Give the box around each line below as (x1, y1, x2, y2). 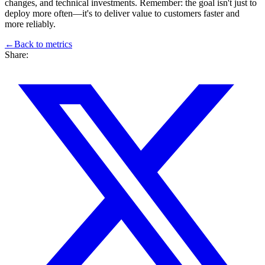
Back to (14, 39, 46, 50)
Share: (5, 50, 28, 60)
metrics (46, 39, 72, 50)
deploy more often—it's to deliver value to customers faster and (5, 8, 240, 19)
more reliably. (5, 19, 56, 30)
